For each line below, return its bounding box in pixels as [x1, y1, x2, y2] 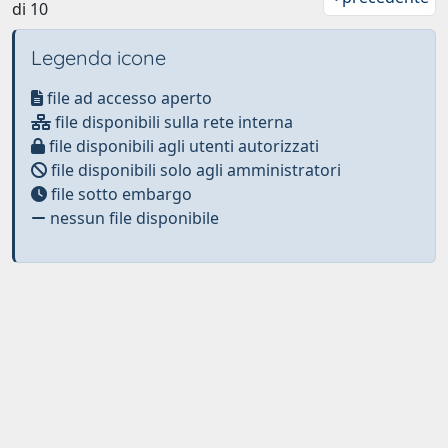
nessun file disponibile [46, 206, 219, 229]
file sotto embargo [47, 182, 192, 205]
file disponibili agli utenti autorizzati [45, 134, 319, 157]
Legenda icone [31, 44, 166, 70]
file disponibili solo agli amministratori [47, 158, 341, 181]
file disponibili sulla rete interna [51, 110, 293, 133]
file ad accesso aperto [43, 86, 212, 109]
